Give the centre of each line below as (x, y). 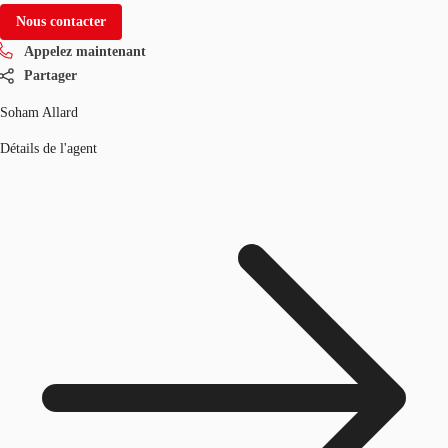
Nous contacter (61, 21)
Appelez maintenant (85, 51)
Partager (50, 75)
